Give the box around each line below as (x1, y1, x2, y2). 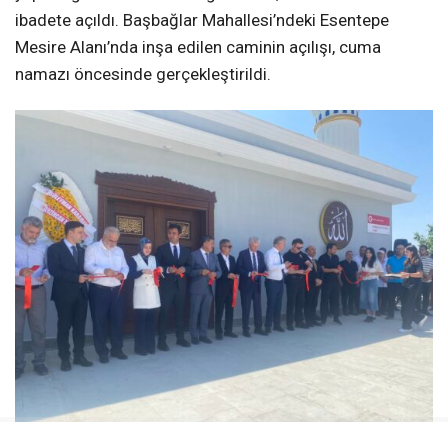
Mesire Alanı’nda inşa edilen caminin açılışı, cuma (15, 37, 381, 58)
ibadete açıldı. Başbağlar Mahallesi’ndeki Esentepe (15, 10, 389, 31)
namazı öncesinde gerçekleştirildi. (15, 64, 271, 85)
